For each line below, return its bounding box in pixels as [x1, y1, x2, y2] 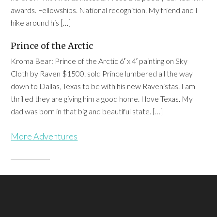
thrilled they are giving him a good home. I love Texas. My [11, 94, 193, 103]
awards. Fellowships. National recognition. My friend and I [11, 5, 198, 15]
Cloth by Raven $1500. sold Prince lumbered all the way [11, 69, 193, 78]
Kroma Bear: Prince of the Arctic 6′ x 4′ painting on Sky [11, 56, 188, 65]
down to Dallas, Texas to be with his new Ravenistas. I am [11, 81, 196, 91]
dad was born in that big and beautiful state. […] [11, 107, 163, 116]
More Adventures [11, 131, 78, 141]
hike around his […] [11, 18, 71, 27]
